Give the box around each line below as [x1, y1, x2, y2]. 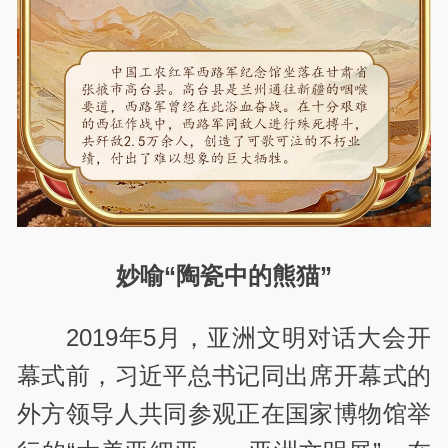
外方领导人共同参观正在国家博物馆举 [17, 399, 431, 427]
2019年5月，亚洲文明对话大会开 [65, 323, 431, 351]
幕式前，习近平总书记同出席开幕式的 [17, 361, 431, 389]
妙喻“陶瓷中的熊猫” [116, 261, 332, 289]
